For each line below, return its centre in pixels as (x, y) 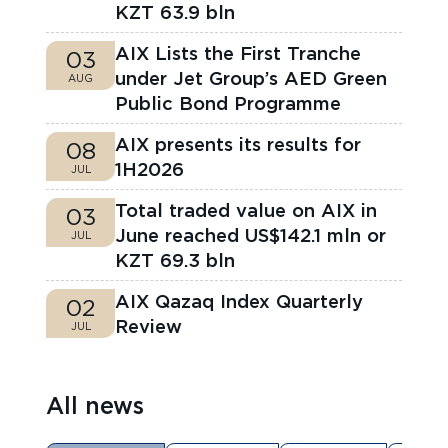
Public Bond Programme (228, 102)
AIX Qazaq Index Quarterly (239, 300)
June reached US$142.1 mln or (251, 234)
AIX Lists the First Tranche (238, 52)
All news (95, 405)
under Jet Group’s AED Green (251, 77)
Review (149, 325)
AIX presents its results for (238, 143)
